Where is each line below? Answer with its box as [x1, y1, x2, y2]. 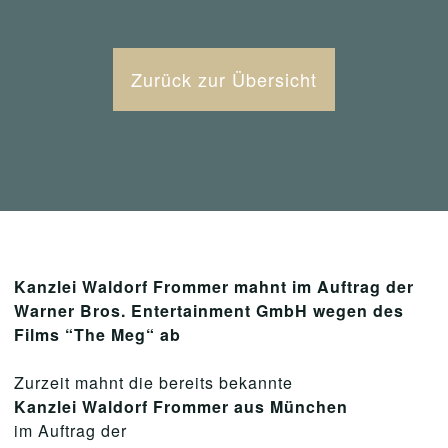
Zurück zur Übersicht [131, 66, 317, 92]
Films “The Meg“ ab [14, 323, 181, 346]
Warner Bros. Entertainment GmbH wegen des [14, 299, 404, 322]
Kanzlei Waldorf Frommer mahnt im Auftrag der [14, 275, 414, 298]
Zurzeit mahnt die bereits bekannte [14, 371, 293, 394]
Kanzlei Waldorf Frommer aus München [14, 395, 348, 418]
